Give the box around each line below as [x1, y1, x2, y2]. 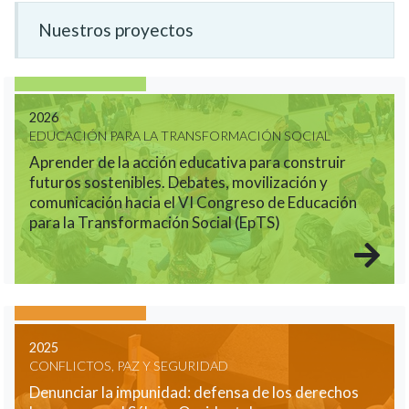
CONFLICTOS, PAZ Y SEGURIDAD [29, 357, 228, 373]
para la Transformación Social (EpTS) [29, 213, 280, 233]
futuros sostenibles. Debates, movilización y [29, 173, 328, 193]
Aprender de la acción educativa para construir [29, 152, 346, 173]
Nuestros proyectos [37, 19, 194, 41]
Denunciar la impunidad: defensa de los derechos [29, 382, 359, 402]
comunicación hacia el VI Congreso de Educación [29, 193, 357, 213]
